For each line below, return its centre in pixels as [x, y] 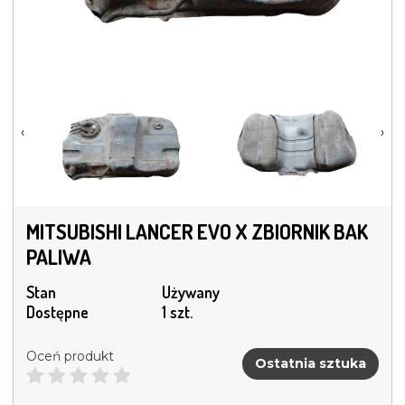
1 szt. [177, 312]
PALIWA [59, 257]
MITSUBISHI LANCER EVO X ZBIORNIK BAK [197, 232]
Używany [191, 292]
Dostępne [57, 312]
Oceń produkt [70, 357]
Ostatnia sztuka [311, 363]
